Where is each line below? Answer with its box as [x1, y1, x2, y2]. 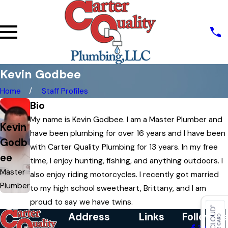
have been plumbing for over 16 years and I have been [30, 128, 225, 139]
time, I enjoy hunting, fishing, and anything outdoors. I [30, 156, 223, 166]
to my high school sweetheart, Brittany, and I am [30, 183, 206, 194]
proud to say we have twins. [30, 197, 133, 208]
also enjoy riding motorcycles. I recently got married [30, 169, 219, 180]
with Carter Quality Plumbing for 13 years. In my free [30, 142, 218, 153]
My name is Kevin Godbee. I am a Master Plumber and [30, 115, 222, 125]
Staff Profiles [42, 86, 89, 97]
